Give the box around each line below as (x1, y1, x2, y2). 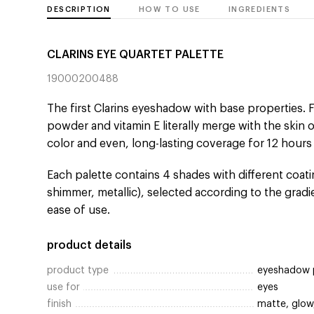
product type (47, 266, 109, 276)
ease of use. (47, 205, 111, 217)
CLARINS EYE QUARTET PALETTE (47, 49, 224, 61)
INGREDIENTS (228, 6, 291, 14)
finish (47, 299, 72, 310)
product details (47, 240, 132, 252)
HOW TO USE (138, 6, 200, 14)
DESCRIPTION (47, 6, 111, 14)
